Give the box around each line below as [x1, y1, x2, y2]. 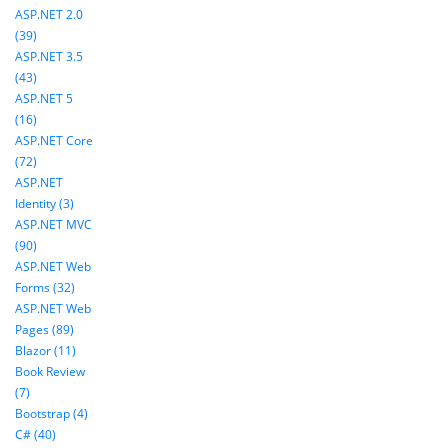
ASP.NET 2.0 [15, 6, 83, 24]
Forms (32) [15, 279, 75, 297]
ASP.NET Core [15, 132, 93, 150]
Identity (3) [15, 195, 74, 213]
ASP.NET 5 [15, 90, 73, 108]
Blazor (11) [15, 342, 76, 360]
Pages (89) [15, 321, 74, 339]
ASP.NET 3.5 [15, 48, 83, 66]
